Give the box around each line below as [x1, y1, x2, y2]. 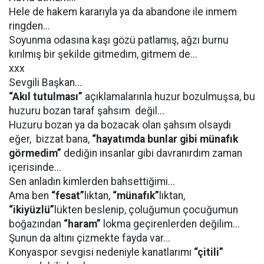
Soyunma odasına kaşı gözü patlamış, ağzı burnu [9, 34, 229, 46]
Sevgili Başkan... [9, 77, 82, 88]
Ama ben [9, 190, 51, 202]
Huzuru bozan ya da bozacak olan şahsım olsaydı [9, 119, 231, 131]
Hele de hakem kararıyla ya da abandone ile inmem [9, 6, 237, 18]
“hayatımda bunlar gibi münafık [92, 133, 238, 145]
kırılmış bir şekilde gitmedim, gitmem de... [9, 48, 197, 60]
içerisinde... [9, 161, 61, 173]
